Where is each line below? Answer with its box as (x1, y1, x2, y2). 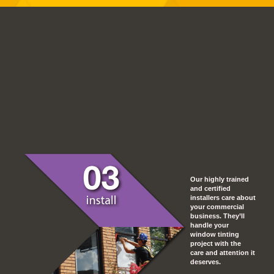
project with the (190, 240, 241, 247)
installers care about (190, 194, 256, 201)
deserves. (190, 258, 221, 265)
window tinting (190, 231, 239, 238)
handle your (190, 221, 229, 229)
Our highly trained (190, 176, 249, 183)
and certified (190, 185, 231, 192)
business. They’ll (190, 212, 245, 220)
